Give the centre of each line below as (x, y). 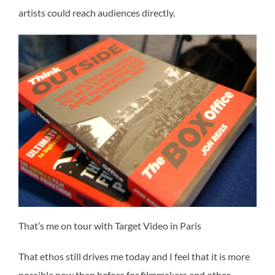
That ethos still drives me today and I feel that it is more (134, 256)
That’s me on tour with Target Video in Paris (110, 225)
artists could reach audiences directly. (97, 13)
